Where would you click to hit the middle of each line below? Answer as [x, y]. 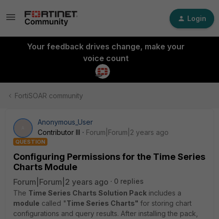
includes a [164, 193]
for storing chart [165, 203]
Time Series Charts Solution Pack [88, 193]
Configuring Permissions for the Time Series [109, 157]
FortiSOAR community [49, 96]
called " [53, 203]
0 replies [129, 181]
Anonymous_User [65, 122]
